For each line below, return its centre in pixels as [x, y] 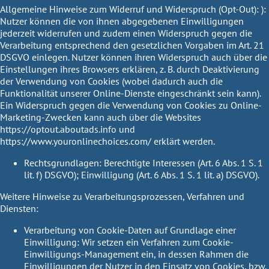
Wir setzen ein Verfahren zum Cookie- [156, 242]
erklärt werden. [183, 141]
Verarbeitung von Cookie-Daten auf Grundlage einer [130, 230]
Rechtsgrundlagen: [63, 162]
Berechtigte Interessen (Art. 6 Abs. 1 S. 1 [182, 162]
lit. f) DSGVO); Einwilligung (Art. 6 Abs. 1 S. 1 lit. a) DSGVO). [142, 174]
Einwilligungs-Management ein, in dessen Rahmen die [136, 254]
